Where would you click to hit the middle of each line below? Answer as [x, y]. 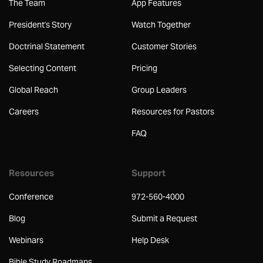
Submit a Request [164, 219]
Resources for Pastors [173, 112]
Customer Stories [164, 47]
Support [149, 173]
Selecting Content [43, 68]
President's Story [40, 25]
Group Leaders [159, 90]
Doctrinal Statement [47, 47]
